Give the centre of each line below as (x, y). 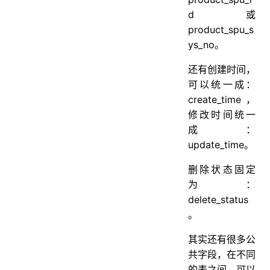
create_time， (222, 99)
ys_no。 (206, 44)
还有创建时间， (222, 69)
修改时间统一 (222, 114)
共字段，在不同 (222, 254)
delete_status (218, 199)
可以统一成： (222, 84)
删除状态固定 (222, 169)
